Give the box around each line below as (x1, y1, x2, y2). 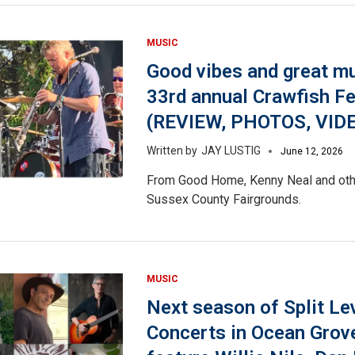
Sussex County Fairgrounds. (146, 192, 301, 208)
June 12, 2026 (280, 146, 343, 158)
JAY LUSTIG (200, 144, 261, 158)
